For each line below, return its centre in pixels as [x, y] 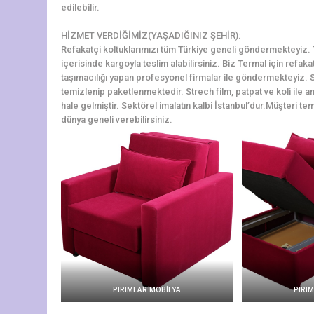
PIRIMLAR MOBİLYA [146, 289]
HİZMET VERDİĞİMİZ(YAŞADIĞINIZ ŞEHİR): [151, 35]
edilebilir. [80, 7]
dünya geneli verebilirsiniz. [117, 119]
